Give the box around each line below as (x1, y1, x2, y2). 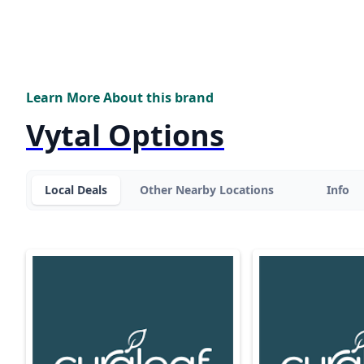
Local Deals (45, 181, 107, 197)
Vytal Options (26, 115, 224, 155)
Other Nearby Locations (140, 181, 274, 197)
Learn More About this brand (26, 88, 214, 106)
